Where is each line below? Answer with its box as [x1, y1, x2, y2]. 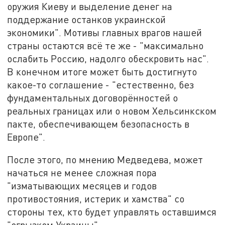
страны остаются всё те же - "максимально [7, 39, 204, 51]
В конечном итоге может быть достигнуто [7, 65, 197, 77]
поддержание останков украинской [7, 13, 166, 25]
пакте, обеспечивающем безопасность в [7, 118, 190, 130]
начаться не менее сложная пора [7, 167, 157, 179]
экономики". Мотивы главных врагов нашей [7, 26, 202, 38]
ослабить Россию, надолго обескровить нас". [7, 52, 209, 64]
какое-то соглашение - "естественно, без [7, 78, 194, 90]
